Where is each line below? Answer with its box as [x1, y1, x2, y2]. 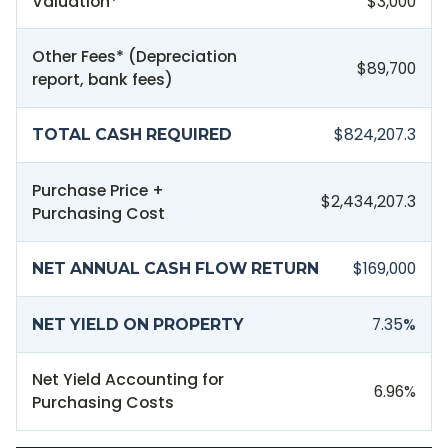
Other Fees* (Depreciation [32, 45, 238, 69]
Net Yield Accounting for [32, 368, 225, 392]
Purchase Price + [32, 178, 165, 202]
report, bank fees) [32, 68, 174, 92]
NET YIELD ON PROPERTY [32, 314, 245, 334]
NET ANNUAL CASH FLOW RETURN [32, 259, 320, 279]
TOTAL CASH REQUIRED [32, 125, 233, 145]
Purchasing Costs [32, 391, 175, 415]
